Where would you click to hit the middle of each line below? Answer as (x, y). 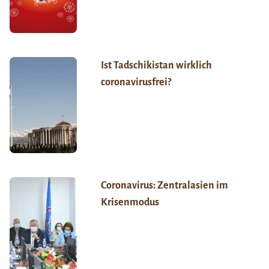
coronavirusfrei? (136, 83)
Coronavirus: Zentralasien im (164, 186)
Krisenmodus (130, 203)
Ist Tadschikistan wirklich (156, 66)
